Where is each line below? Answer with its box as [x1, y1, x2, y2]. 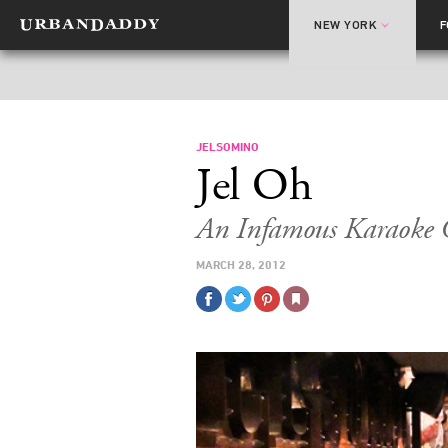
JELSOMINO [196, 139, 259, 153]
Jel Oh [196, 156, 313, 216]
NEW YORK [314, 18, 377, 32]
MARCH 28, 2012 [196, 257, 286, 271]
